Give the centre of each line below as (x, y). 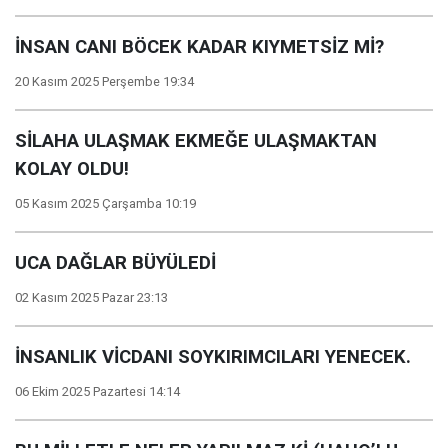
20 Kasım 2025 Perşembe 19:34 (104, 81)
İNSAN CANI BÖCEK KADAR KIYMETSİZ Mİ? (199, 47)
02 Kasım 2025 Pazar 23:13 (91, 297)
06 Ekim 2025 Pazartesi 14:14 (97, 391)
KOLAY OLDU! (72, 169)
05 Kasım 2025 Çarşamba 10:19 (105, 203)
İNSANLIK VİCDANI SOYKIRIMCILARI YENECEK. (213, 357)
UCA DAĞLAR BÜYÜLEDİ (115, 263)
